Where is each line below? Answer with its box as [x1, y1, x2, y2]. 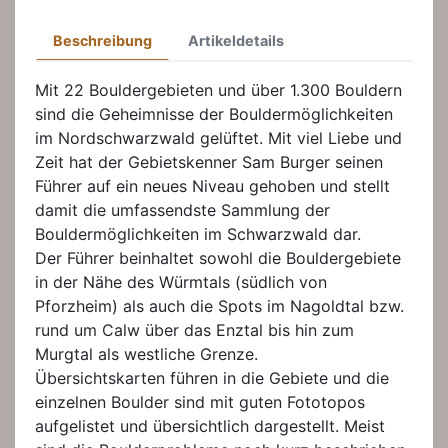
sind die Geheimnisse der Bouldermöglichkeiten [35, 103, 393, 124]
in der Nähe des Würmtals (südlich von [35, 271, 327, 292]
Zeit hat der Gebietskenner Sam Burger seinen [35, 151, 383, 172]
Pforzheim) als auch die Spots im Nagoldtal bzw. [35, 295, 404, 316]
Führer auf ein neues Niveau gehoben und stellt [35, 175, 390, 196]
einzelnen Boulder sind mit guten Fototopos [35, 391, 365, 412]
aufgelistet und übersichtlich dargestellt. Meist [35, 415, 385, 436]
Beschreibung [53, 31, 152, 49]
